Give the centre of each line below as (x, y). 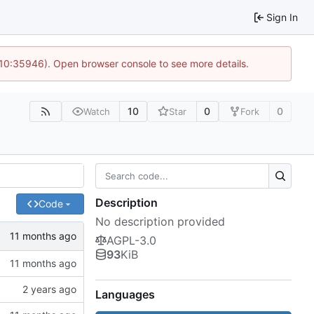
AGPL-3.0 (131, 241)
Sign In (282, 17)
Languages (125, 295)
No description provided (160, 222)
